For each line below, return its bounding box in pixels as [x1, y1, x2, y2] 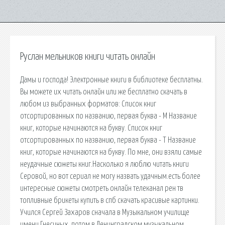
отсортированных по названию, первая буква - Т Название [20, 136, 196, 144]
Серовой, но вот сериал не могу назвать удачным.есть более [20, 172, 200, 180]
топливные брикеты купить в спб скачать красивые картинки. [20, 196, 199, 204]
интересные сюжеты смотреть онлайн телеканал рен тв [20, 184, 183, 192]
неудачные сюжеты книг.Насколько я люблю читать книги [20, 160, 189, 168]
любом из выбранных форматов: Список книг [20, 99, 156, 108]
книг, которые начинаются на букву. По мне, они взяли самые [20, 148, 202, 156]
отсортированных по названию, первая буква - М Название [20, 111, 197, 120]
